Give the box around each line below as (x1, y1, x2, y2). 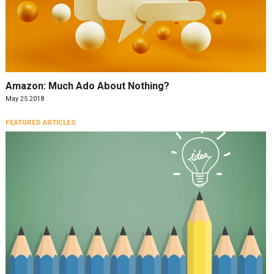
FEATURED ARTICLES (5, 118, 76, 127)
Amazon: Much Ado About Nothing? (5, 80, 169, 92)
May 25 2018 (5, 94, 44, 103)
